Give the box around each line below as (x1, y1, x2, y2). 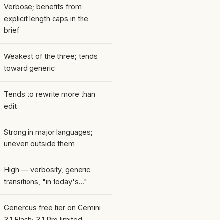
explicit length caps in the (4, 14, 88, 23)
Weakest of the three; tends (4, 52, 98, 60)
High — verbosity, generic (4, 165, 90, 174)
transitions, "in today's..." (4, 177, 87, 186)
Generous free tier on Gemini (4, 203, 101, 212)
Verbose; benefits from (4, 2, 82, 11)
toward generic (4, 63, 55, 72)
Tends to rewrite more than (4, 89, 95, 98)
